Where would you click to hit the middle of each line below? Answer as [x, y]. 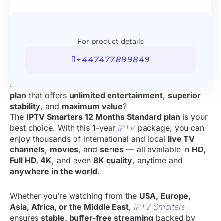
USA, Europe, [165, 196]
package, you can [170, 128]
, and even [73, 161]
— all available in [158, 150]
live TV [181, 139]
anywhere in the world [54, 171]
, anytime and [157, 161]
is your [194, 117]
